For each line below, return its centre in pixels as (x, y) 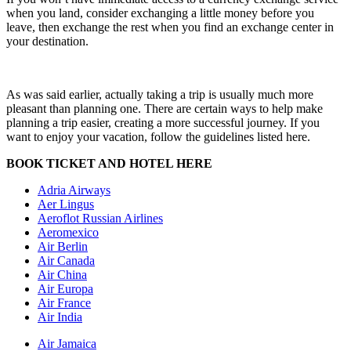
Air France (64, 302)
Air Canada (66, 260)
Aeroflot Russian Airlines (100, 218)
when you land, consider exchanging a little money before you (160, 13)
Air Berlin (63, 246)
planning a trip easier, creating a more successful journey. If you (163, 122)
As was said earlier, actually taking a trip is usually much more (160, 94)
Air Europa (65, 288)
